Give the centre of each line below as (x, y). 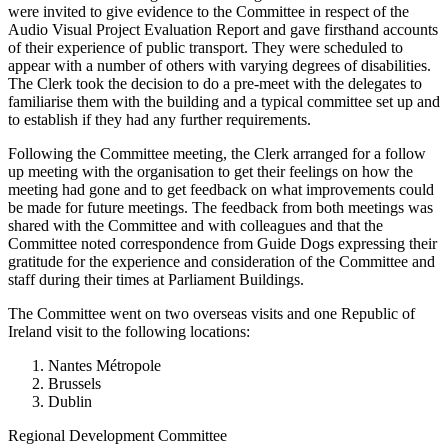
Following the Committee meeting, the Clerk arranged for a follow (217, 153)
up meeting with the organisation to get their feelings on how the (210, 171)
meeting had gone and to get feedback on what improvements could (221, 189)
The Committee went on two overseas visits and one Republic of (211, 313)
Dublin (70, 401)
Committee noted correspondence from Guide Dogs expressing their (222, 243)
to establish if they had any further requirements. (159, 119)
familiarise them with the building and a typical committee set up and (224, 101)
